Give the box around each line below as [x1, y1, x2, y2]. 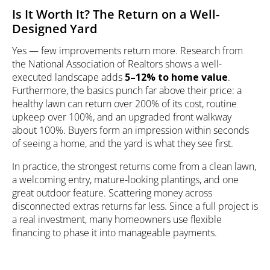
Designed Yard [12, 20, 97, 37]
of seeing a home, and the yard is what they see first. [12, 137, 233, 151]
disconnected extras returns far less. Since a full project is [12, 199, 258, 213]
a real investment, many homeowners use [12, 213, 190, 227]
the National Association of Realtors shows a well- [12, 57, 222, 71]
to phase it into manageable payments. [50, 226, 217, 240]
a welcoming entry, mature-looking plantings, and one [12, 173, 239, 187]
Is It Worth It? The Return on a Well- [12, 6, 219, 23]
